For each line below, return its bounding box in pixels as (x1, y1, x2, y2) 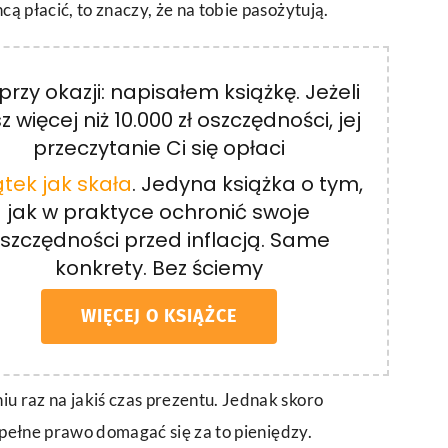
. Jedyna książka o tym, (132, 169, 364, 198)
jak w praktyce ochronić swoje (7, 197, 311, 226)
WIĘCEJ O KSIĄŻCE (80, 305, 237, 328)
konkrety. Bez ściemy (54, 253, 263, 282)
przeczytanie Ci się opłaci (32, 134, 285, 163)
